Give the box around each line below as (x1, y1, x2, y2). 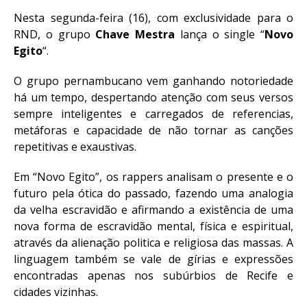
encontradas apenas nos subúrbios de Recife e (14, 268, 293, 283)
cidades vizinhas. (14, 284, 98, 299)
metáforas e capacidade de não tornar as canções (14, 123, 293, 138)
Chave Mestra (95, 27, 175, 42)
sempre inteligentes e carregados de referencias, (14, 106, 293, 121)
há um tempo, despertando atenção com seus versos (14, 90, 293, 105)
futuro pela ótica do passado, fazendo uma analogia (14, 186, 293, 201)
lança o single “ (175, 27, 265, 42)
